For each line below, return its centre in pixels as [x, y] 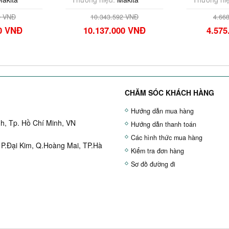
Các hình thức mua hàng [167, 138]
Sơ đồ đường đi [153, 164]
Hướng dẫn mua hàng [162, 111]
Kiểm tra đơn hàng [157, 151]
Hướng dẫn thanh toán [164, 124]
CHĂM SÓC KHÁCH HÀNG [169, 93]
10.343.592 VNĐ [114, 17]
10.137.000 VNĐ [114, 30]
